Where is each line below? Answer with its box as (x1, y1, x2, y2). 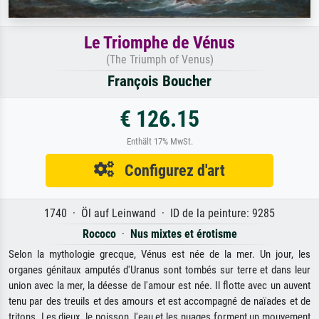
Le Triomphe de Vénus (84, 33, 235, 53)
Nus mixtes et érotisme (130, 227, 237, 241)
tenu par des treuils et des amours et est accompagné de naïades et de (9, 295, 310, 308)
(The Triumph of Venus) (105, 53, 214, 67)
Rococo (82, 227, 116, 241)
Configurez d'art (114, 161, 225, 180)
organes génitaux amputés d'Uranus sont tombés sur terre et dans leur (9, 263, 310, 277)
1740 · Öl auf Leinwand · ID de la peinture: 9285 (44, 206, 275, 221)
